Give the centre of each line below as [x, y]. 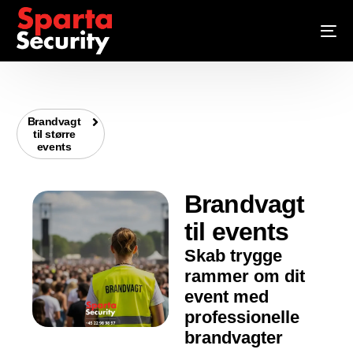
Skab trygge [233, 256]
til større [54, 134]
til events [237, 232]
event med [227, 297]
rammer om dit [245, 277]
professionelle [242, 318]
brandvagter [234, 338]
